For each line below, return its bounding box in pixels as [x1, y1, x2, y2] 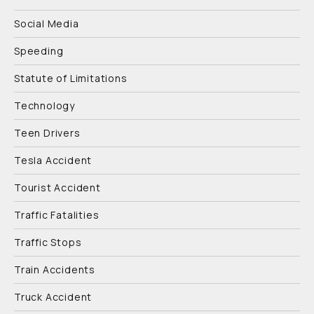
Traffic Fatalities [14, 207, 100, 221]
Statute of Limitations [14, 71, 128, 85]
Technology [14, 98, 75, 112]
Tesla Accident [14, 153, 93, 167]
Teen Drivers [14, 125, 81, 139]
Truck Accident [14, 289, 93, 303]
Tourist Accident [14, 180, 101, 194]
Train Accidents [14, 262, 95, 276]
